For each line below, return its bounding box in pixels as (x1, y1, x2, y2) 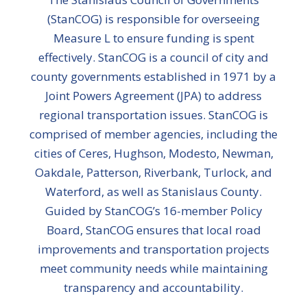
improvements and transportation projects (38, 241, 269, 257)
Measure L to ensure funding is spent (53, 30, 254, 46)
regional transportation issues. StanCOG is (39, 107, 268, 123)
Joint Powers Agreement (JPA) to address (45, 88, 262, 103)
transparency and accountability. (64, 280, 243, 295)
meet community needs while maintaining (39, 260, 268, 276)
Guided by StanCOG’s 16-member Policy (45, 203, 262, 219)
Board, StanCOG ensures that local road (46, 222, 261, 238)
